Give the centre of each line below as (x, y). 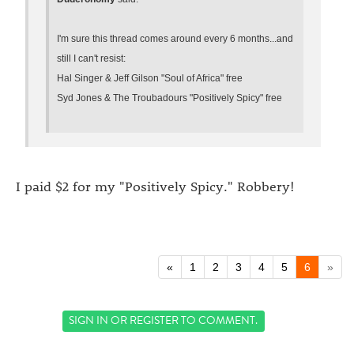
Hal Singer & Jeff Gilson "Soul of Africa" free (150, 78)
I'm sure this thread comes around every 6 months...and (175, 38)
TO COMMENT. (218, 321)
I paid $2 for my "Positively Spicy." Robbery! (155, 186)
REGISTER (154, 321)
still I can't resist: (91, 58)
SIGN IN (89, 321)
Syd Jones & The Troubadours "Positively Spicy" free (169, 98)
